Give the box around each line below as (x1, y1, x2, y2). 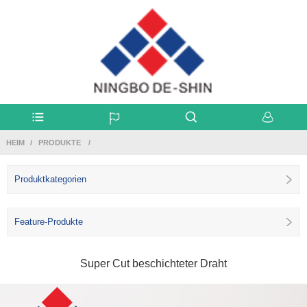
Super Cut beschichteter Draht (80, 257, 227, 269)
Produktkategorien (14, 173, 86, 184)
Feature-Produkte (14, 216, 83, 227)
